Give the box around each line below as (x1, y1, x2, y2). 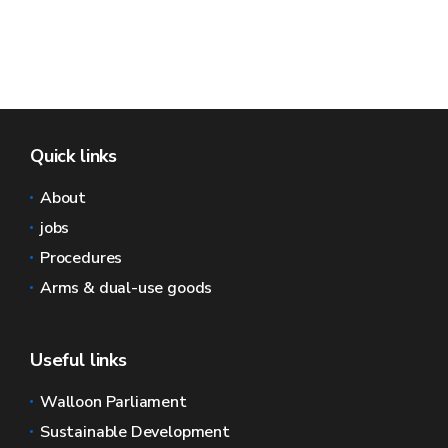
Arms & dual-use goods (40, 277, 213, 299)
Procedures (40, 247, 123, 269)
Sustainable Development (40, 421, 230, 443)
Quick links (30, 144, 118, 168)
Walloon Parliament (40, 391, 187, 413)
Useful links (30, 348, 127, 372)
